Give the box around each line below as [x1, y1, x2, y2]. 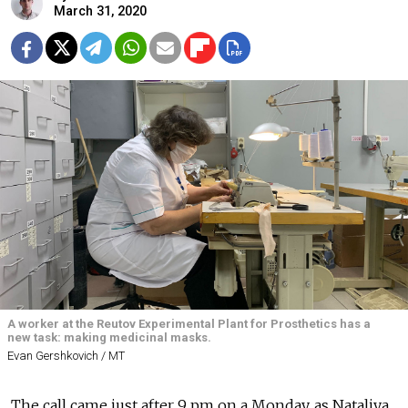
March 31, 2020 [54, 4, 147, 19]
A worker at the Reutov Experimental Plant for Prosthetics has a [7, 317, 371, 331]
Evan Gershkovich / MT [7, 349, 125, 363]
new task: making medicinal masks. [7, 331, 211, 344]
